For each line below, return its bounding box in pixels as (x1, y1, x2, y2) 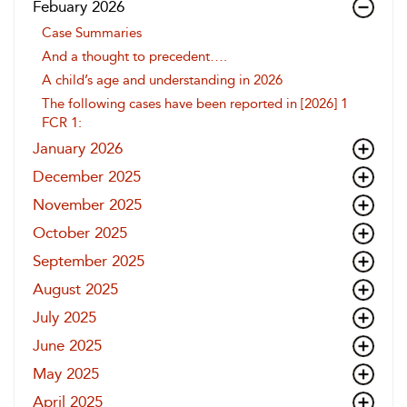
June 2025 (33, 336, 102, 354)
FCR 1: (42, 114, 82, 131)
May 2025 (33, 364, 99, 382)
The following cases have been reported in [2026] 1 (42, 95, 348, 112)
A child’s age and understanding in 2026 (42, 72, 283, 88)
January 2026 (33, 139, 123, 157)
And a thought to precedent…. (42, 48, 227, 65)
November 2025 (33, 195, 142, 213)
